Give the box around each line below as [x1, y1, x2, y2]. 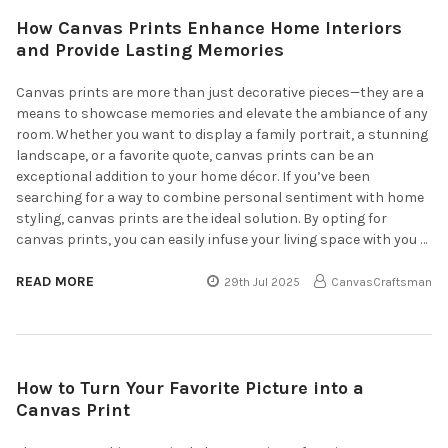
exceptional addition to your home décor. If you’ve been [16, 167, 370, 185]
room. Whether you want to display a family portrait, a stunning [16, 125, 428, 143]
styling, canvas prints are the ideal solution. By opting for [16, 209, 387, 227]
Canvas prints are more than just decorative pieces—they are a [16, 83, 424, 101]
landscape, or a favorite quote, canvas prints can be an [16, 146, 374, 164]
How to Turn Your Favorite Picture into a [16, 376, 364, 399]
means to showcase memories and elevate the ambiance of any [16, 104, 428, 122]
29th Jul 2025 [224, 274, 301, 289]
